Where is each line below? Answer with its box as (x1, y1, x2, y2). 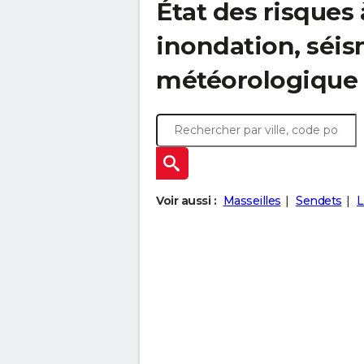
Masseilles (223, 193, 281, 208)
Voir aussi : (156, 193, 216, 208)
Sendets (296, 193, 342, 208)
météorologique (156, 65, 357, 95)
